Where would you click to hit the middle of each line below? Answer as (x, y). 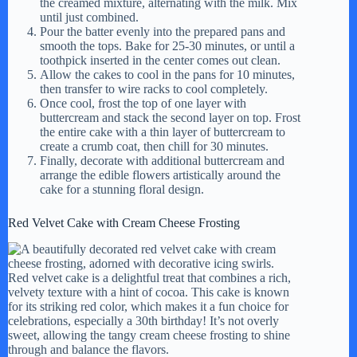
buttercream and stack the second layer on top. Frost (170, 117)
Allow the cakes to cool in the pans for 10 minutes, (167, 74)
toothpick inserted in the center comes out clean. (160, 60)
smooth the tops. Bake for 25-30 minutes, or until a (167, 45)
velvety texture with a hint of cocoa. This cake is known (149, 292)
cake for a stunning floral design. (122, 189)
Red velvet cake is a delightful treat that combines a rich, (149, 277)
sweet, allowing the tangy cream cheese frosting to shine (149, 335)
